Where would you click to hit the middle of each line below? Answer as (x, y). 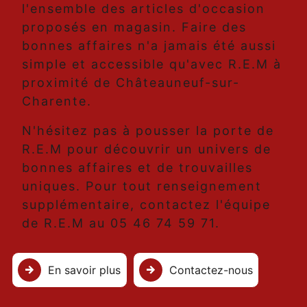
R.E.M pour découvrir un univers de (147, 149)
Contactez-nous (211, 270)
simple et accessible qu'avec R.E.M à (152, 64)
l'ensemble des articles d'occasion (144, 9)
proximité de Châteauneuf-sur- (131, 83)
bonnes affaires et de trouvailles (137, 168)
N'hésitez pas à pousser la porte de (148, 131)
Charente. (57, 101)
